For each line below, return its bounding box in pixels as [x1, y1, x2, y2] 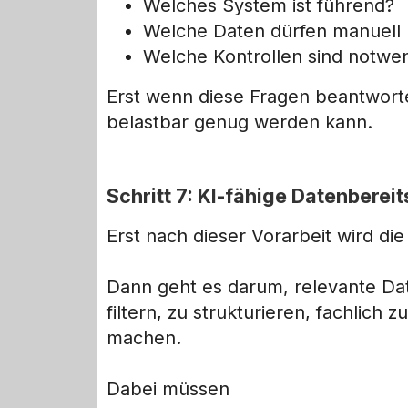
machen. [107, 326, 181, 349]
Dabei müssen [107, 377, 229, 400]
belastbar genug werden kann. [107, 111, 372, 134]
